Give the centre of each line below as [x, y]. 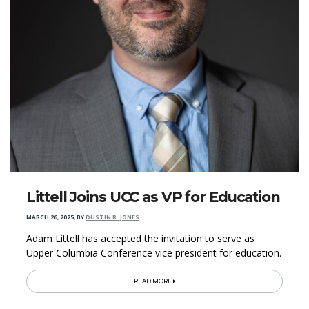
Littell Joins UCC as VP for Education [153, 197]
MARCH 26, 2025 [50, 217]
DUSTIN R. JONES [113, 217]
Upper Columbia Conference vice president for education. [154, 252]
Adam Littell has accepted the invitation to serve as [141, 238]
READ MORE [153, 281]
